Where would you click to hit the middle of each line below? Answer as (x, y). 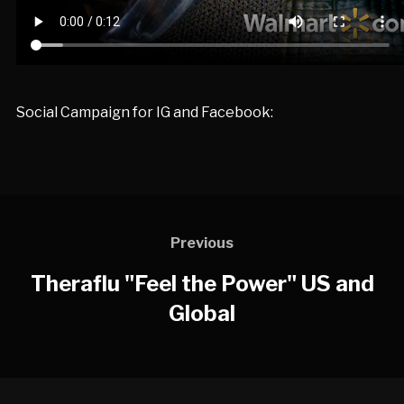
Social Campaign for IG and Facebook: (144, 112)
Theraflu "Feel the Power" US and (202, 283)
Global (202, 313)
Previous (202, 243)
